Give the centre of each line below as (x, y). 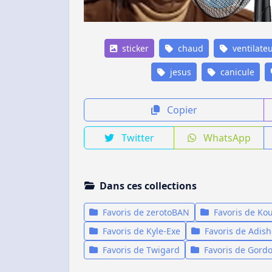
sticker (134, 48)
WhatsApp (226, 138)
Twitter (136, 138)
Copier (181, 110)
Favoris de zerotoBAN (145, 212)
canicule (236, 72)
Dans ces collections (148, 185)
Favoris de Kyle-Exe (140, 231)
